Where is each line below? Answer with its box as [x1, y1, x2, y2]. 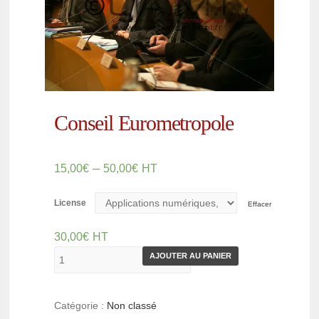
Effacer [248, 200, 272, 209]
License [54, 198, 87, 209]
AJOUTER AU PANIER [150, 251, 232, 261]
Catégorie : [54, 300, 108, 312]
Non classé [107, 300, 157, 312]
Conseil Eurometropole [54, 111, 234, 135]
